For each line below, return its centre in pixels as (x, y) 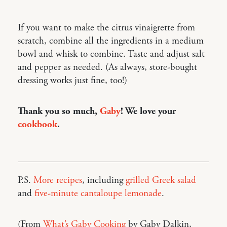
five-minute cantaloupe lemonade (98, 193)
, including (104, 180)
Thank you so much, (59, 111)
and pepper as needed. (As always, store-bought (107, 67)
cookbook (37, 124)
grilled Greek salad (161, 180)
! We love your (148, 111)
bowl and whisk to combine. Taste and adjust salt (111, 54)
